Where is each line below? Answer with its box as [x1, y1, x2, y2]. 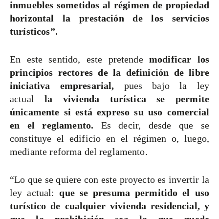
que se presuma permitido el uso [59, 187, 209, 198]
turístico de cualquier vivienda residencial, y [10, 200, 209, 212]
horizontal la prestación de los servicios [10, 13, 209, 24]
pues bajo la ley [114, 80, 209, 91]
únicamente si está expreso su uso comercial [10, 107, 209, 118]
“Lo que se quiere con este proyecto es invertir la [10, 174, 209, 185]
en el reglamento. [10, 120, 94, 131]
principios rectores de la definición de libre [10, 67, 209, 78]
